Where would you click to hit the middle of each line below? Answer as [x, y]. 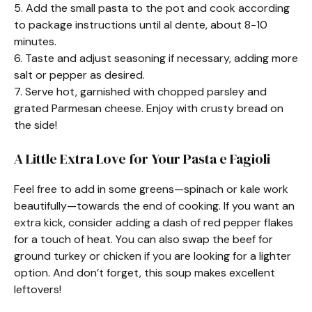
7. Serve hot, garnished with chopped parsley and [140, 92]
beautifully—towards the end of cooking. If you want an [154, 206]
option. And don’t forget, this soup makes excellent [145, 273]
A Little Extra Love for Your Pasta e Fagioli [142, 159]
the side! [36, 125]
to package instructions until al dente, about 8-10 [141, 25]
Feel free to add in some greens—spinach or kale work [151, 189]
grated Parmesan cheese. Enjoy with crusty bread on [149, 108]
